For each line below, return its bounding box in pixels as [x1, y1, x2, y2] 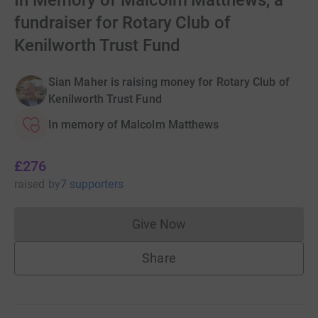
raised [14, 177, 45, 191]
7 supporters [60, 177, 124, 191]
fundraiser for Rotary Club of [14, 13, 231, 33]
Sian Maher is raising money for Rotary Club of [48, 75, 290, 89]
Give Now [131, 216, 187, 231]
